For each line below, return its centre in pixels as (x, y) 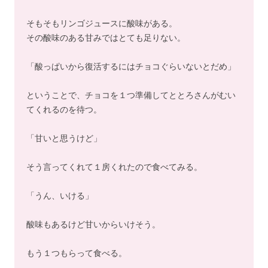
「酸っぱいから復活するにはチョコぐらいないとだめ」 (131, 66)
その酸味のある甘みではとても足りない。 (106, 37)
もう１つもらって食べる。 (77, 253)
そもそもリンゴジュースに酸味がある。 (102, 23)
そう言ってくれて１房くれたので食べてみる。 (114, 167)
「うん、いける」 (60, 195)
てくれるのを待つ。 (64, 109)
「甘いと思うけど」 (64, 138)
